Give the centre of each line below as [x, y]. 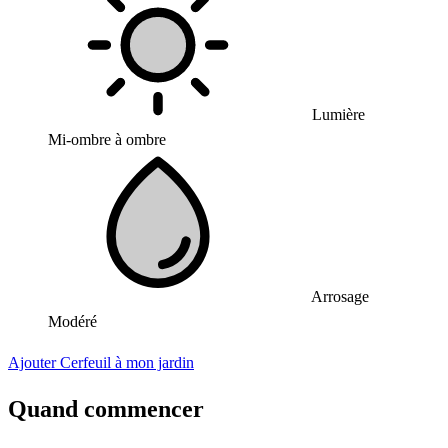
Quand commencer [106, 408]
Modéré [72, 321]
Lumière [336, 114]
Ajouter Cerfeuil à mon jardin [101, 362]
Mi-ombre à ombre [107, 139]
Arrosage [338, 296]
